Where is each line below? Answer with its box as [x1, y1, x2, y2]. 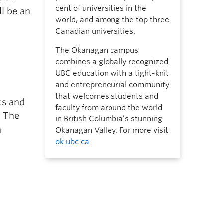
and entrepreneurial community [55, 80, 169, 89]
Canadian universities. [55, 27, 135, 36]
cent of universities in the [55, 4, 146, 13]
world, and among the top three [55, 15, 169, 24]
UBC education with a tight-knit [55, 69, 169, 78]
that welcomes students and [55, 92, 158, 101]
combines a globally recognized [55, 57, 168, 66]
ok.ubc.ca [55, 137, 89, 146]
